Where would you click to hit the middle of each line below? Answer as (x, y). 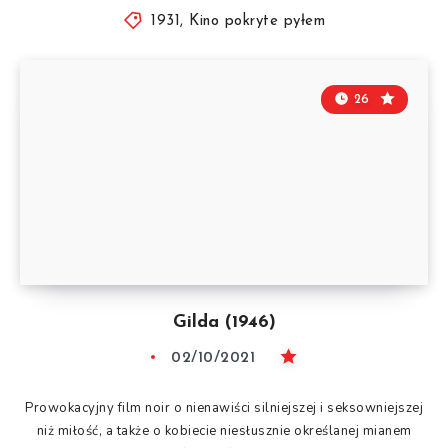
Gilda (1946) (224, 322)
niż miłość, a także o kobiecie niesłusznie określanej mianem (224, 430)
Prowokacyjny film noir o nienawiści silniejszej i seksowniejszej (224, 407)
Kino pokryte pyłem (257, 21)
